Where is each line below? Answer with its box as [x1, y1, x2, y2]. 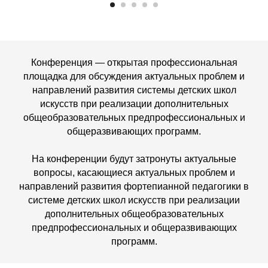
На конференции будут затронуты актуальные [32, 153, 236, 164]
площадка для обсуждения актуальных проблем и [23, 71, 245, 81]
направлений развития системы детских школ [32, 84, 236, 95]
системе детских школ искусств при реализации [28, 194, 240, 205]
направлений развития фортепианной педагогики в [19, 181, 249, 191]
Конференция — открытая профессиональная [31, 57, 237, 68]
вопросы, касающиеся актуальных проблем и [33, 167, 235, 178]
